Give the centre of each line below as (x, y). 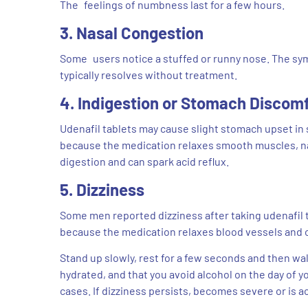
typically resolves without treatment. (148, 74)
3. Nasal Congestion (132, 32)
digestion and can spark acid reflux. (144, 161)
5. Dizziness (102, 189)
